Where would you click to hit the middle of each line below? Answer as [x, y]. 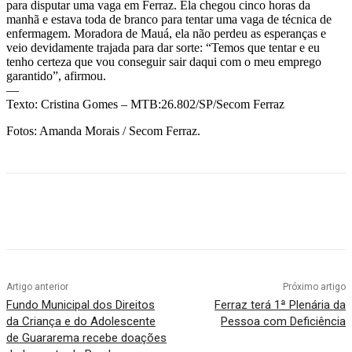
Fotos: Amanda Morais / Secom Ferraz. [103, 130]
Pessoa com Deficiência [283, 321]
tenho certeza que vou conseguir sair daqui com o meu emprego [164, 61]
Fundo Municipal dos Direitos [81, 304]
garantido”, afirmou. [56, 75]
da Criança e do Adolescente [81, 321]
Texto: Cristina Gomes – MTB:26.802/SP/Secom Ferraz [145, 104]
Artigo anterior [37, 286]
